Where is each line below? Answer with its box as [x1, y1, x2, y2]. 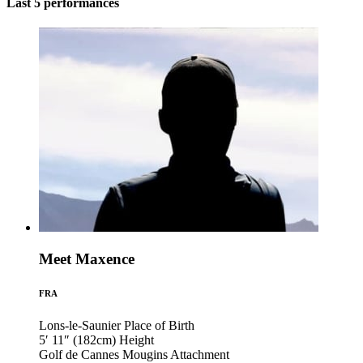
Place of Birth [124, 318, 194, 333]
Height [119, 333, 154, 348]
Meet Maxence [39, 250, 135, 268]
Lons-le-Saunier [39, 318, 121, 333]
